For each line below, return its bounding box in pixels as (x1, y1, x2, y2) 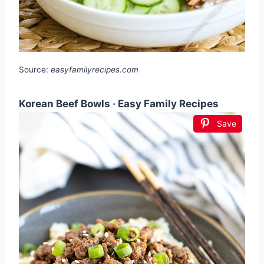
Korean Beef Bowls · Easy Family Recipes (19, 98, 219, 110)
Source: (19, 65, 51, 75)
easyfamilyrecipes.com (51, 65, 138, 75)
